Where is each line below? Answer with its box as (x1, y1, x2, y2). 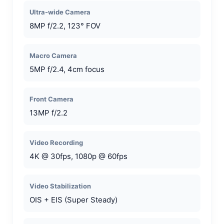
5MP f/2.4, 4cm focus (29, 64, 104, 74)
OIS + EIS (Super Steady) (29, 194, 117, 204)
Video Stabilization (29, 181, 91, 190)
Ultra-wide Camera (29, 7, 90, 16)
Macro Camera (29, 51, 77, 59)
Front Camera (29, 94, 73, 103)
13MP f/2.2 (29, 107, 67, 117)
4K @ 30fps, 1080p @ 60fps (29, 151, 127, 161)
